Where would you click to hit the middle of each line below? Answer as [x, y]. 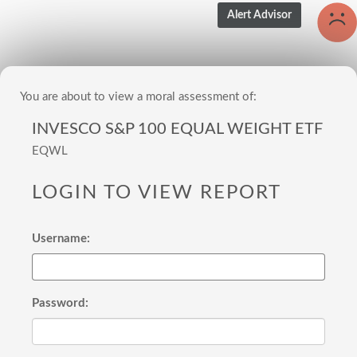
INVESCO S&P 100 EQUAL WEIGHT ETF [177, 129]
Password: [60, 303]
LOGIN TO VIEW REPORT [157, 193]
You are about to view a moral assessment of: [138, 97]
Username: [61, 239]
